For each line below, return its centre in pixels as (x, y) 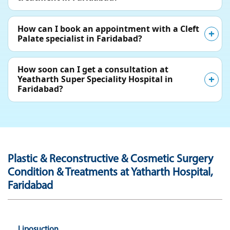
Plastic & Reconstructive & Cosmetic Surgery (110, 159)
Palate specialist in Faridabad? (80, 38)
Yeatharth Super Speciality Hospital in (95, 79)
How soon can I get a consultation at (93, 70)
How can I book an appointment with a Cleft (108, 28)
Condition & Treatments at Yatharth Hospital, (110, 172)
